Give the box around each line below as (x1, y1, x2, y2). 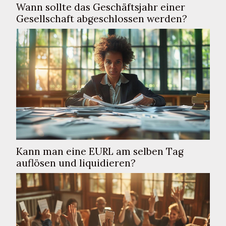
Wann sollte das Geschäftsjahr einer (16, 1, 185, 14)
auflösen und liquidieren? (16, 156, 136, 169)
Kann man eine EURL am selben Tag (16, 145, 184, 157)
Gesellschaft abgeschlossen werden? (16, 13, 187, 25)
